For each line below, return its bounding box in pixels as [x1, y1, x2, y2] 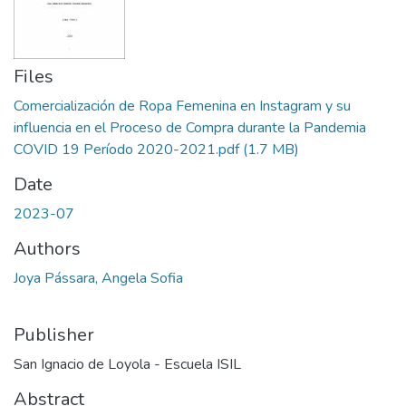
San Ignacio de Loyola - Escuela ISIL [14, 354, 241, 374]
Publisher [14, 323, 94, 347]
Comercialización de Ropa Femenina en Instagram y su [14, 96, 351, 116]
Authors [14, 237, 81, 261]
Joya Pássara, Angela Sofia [14, 268, 183, 288]
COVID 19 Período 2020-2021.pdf [14, 140, 239, 159]
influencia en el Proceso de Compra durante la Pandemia [14, 118, 366, 138]
